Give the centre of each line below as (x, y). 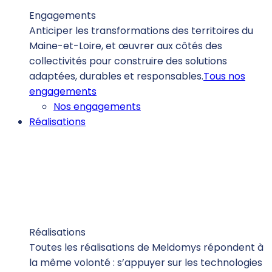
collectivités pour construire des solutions (128, 61)
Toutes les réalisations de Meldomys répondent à (146, 248)
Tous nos (224, 76)
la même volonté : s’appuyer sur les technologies (146, 263)
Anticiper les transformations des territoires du (141, 31)
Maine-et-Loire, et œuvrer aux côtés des (126, 46)
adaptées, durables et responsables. (116, 76)
